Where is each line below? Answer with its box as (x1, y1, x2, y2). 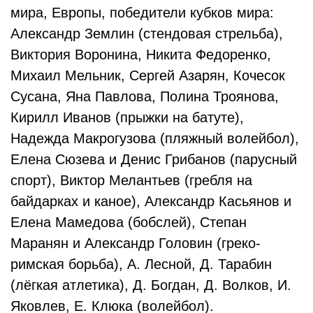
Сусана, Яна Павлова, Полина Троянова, (10, 89, 279, 104)
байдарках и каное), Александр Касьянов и (10, 194, 291, 209)
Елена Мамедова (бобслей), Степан (10, 214, 247, 230)
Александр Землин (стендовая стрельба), (10, 26, 283, 41)
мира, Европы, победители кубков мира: (10, 5, 274, 20)
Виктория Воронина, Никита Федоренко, (10, 47, 271, 62)
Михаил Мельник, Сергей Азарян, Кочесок (10, 68, 285, 83)
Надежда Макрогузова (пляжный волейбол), (10, 131, 299, 146)
